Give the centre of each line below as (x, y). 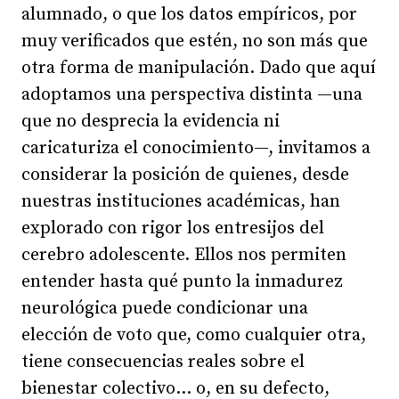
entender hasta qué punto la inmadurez (182, 281)
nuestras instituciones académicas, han (181, 201)
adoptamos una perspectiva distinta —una (192, 94)
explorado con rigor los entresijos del (173, 228)
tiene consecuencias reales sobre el (163, 362)
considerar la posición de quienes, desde (185, 175)
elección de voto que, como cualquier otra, (194, 335)
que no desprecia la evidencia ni (151, 121)
